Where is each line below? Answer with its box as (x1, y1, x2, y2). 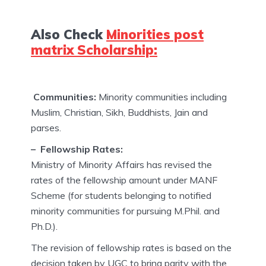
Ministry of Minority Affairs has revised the (31, 158, 212, 170)
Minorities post (106, 26, 204, 43)
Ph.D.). (31, 220, 58, 232)
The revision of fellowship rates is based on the (31, 241, 232, 254)
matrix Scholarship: (31, 41, 157, 58)
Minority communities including (96, 90, 227, 103)
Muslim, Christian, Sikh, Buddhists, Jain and (31, 106, 208, 118)
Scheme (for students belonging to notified (31, 189, 211, 201)
